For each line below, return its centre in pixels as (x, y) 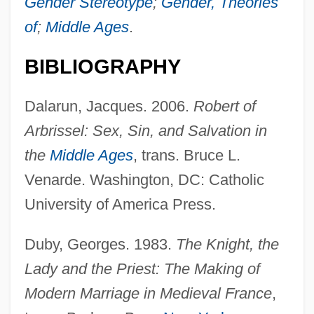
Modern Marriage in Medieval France (148, 293)
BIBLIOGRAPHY (102, 66)
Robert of (224, 106)
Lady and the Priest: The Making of (142, 268)
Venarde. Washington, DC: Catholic (144, 179)
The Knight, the (227, 244)
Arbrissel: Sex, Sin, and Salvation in (145, 130)
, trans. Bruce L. (186, 155)
